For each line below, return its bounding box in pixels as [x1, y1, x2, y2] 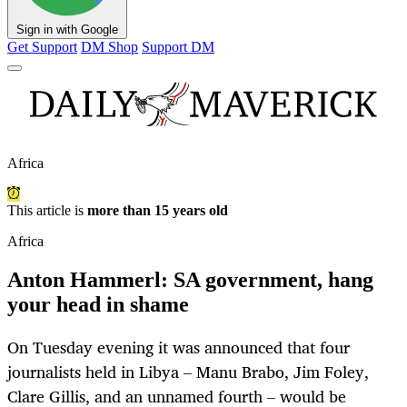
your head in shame [7, 293, 189, 317]
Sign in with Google [16, 23, 118, 37]
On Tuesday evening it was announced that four [7, 333, 350, 362]
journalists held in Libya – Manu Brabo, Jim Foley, [7, 358, 369, 386]
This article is [7, 203, 87, 219]
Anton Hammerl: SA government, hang [7, 268, 373, 293]
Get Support [7, 39, 77, 55]
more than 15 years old [87, 203, 228, 219]
